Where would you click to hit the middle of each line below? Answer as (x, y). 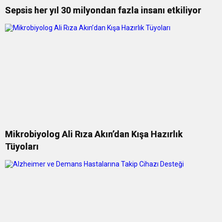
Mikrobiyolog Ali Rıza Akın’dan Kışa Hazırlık (94, 134)
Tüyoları (22, 146)
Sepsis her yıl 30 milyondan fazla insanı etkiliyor (103, 10)
